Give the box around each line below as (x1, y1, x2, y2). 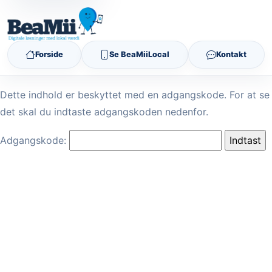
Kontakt (216, 50, 246, 59)
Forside (35, 50, 64, 59)
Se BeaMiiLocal (109, 50, 170, 59)
